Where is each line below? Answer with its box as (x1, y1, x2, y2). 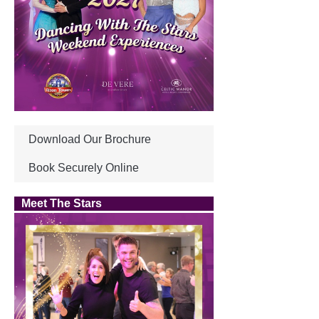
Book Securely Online (28, 161, 139, 174)
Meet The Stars (21, 197, 102, 209)
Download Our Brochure (28, 132, 151, 145)
